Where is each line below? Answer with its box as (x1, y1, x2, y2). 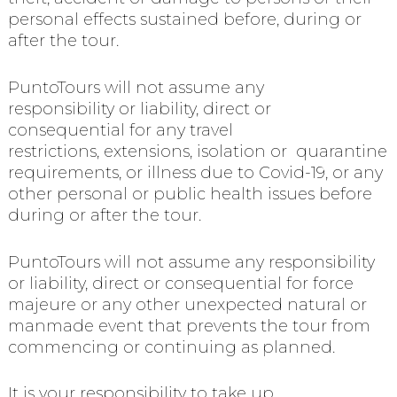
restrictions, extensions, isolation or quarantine (7, 141, 387, 161)
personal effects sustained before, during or (7, 9, 362, 29)
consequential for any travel (7, 120, 233, 140)
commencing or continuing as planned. (7, 337, 335, 357)
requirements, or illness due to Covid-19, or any (7, 162, 383, 183)
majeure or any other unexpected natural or (7, 294, 367, 315)
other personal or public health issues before (7, 183, 372, 204)
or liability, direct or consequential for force (7, 273, 354, 293)
